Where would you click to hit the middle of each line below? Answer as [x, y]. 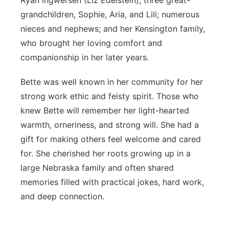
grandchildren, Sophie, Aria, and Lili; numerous [110, 14]
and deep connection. [62, 196]
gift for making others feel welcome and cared [111, 139]
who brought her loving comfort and [91, 43]
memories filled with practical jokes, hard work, [112, 182]
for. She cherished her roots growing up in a [106, 153]
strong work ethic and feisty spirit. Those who [110, 96]
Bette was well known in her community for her [112, 82]
